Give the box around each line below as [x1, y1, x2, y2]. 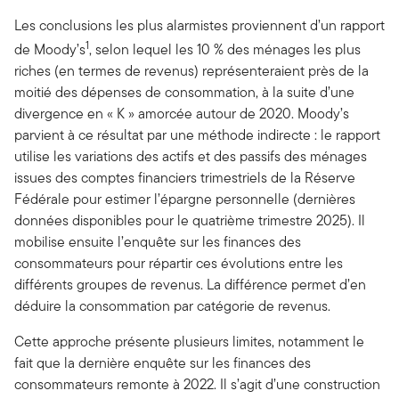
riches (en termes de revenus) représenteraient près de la [14, 60, 369, 81]
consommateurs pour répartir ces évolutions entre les [14, 252, 343, 273]
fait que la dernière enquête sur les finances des [14, 352, 311, 373]
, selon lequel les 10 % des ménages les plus [89, 38, 361, 60]
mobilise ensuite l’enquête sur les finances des [14, 231, 301, 252]
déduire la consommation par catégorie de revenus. [14, 295, 330, 316]
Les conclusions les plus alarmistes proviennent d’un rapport [14, 14, 385, 36]
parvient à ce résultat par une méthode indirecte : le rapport [14, 124, 380, 145]
